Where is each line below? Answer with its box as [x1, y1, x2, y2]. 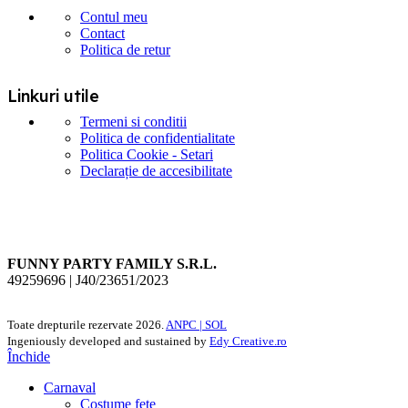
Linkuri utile [7, 85, 99, 107]
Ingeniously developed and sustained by [7, 333, 209, 348]
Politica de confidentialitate [80, 129, 235, 146]
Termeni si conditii [80, 113, 187, 129]
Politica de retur [80, 41, 170, 57]
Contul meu [80, 8, 148, 25]
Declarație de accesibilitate [80, 162, 232, 178]
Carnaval [44, 379, 96, 395]
